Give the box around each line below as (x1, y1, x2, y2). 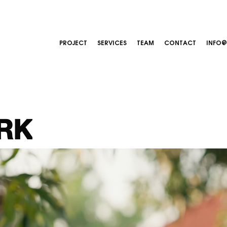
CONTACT (164, 37, 196, 47)
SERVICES (97, 37, 127, 47)
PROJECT (59, 37, 87, 47)
